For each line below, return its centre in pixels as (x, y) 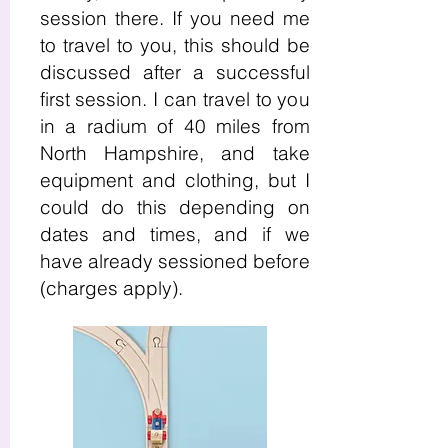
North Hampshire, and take (174, 153)
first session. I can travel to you (174, 99)
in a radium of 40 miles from (174, 126)
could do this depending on (174, 207)
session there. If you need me (174, 18)
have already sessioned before (174, 261)
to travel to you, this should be (174, 45)
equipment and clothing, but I (174, 180)
